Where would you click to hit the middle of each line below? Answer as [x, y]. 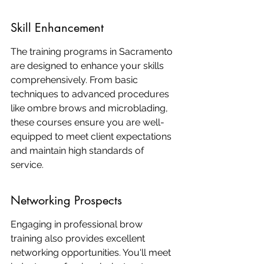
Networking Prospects [66, 200]
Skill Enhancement [57, 28]
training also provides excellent [79, 238]
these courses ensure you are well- [88, 122]
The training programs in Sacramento [93, 52]
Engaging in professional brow [78, 224]
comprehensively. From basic [75, 80]
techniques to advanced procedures [91, 94]
